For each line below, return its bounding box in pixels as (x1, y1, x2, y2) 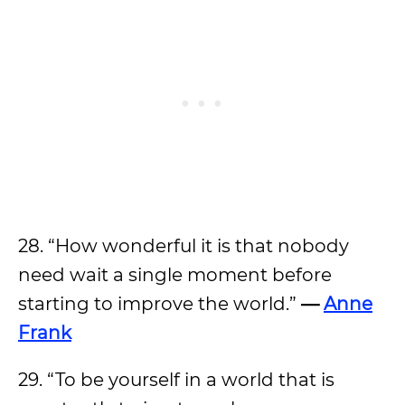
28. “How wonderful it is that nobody (18, 235, 349, 257)
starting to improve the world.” (18, 293, 301, 315)
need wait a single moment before (18, 264, 332, 286)
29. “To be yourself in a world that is (18, 369, 334, 391)
